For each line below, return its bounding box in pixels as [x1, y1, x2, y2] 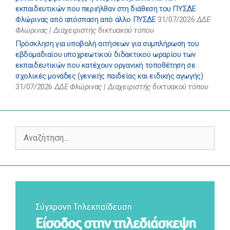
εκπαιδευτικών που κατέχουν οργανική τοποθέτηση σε [15, 61, 196, 70]
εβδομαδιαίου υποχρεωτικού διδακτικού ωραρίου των [15, 50, 196, 60]
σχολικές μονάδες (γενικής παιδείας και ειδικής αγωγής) [15, 71, 203, 81]
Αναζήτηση [15, 126, 51, 136]
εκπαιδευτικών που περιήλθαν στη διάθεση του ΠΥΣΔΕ [15, 4, 196, 14]
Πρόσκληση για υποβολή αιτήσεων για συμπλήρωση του [15, 39, 199, 49]
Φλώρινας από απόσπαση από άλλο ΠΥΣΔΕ [15, 15, 156, 25]
